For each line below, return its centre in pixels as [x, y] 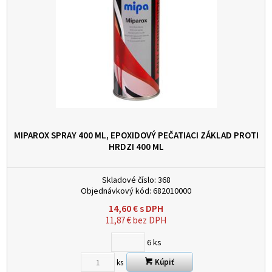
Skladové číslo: [129, 180]
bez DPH [149, 220]
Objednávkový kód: [116, 191]
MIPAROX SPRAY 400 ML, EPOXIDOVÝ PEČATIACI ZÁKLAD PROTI [136, 135]
